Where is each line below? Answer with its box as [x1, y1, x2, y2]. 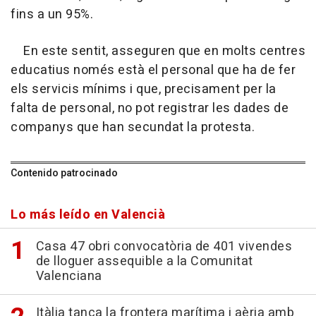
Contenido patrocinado [11, 165, 118, 181]
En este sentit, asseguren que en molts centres [11, 41, 305, 61]
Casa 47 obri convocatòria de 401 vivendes [35, 236, 292, 256]
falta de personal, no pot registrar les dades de [11, 98, 288, 118]
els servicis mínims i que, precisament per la [11, 79, 276, 99]
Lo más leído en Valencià [11, 205, 165, 224]
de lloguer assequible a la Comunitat [35, 251, 253, 271]
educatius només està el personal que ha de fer [11, 60, 296, 80]
